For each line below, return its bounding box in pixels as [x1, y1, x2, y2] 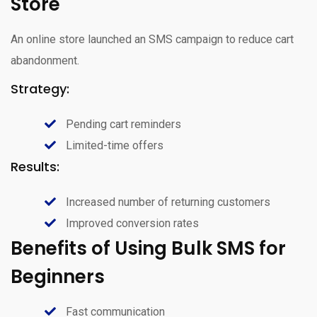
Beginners [11, 263, 105, 289]
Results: [11, 157, 59, 175]
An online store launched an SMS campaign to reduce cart [11, 32, 294, 46]
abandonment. [11, 53, 79, 67]
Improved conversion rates [63, 216, 199, 230]
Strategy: [11, 79, 69, 98]
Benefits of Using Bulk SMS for [11, 235, 286, 261]
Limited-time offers [63, 138, 163, 152]
